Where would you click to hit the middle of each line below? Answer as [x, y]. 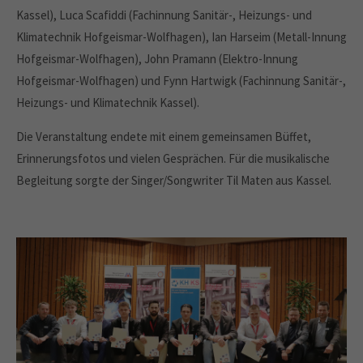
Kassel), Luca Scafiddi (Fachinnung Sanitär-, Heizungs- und [164, 15]
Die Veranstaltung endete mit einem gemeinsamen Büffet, [164, 137]
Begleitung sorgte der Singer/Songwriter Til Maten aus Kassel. [174, 180]
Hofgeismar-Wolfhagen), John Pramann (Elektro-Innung [157, 59]
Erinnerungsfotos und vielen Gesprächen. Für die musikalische [173, 158]
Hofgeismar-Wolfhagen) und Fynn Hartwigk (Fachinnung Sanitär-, [181, 81]
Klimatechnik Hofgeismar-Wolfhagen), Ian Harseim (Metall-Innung [181, 37]
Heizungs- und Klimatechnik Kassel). [108, 102]
